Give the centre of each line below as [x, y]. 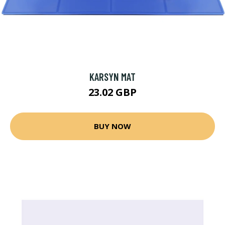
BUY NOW [113, 126]
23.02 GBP [113, 92]
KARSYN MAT [113, 76]
